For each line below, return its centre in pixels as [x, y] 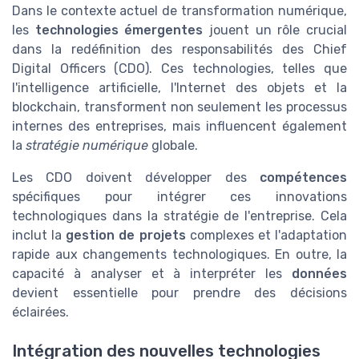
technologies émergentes [119, 30]
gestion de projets [126, 235]
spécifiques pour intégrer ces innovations [179, 196]
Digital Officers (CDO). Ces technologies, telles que [179, 68]
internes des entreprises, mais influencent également [179, 126]
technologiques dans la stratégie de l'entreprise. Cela [179, 216]
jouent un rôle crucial [275, 30]
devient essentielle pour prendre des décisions [179, 292]
